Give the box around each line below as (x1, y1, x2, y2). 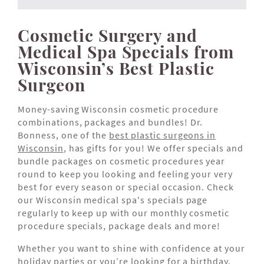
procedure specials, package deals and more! (18, 220, 221, 232)
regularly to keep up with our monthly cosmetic (18, 207, 230, 219)
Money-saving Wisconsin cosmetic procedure (18, 103, 219, 115)
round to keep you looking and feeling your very (18, 168, 233, 180)
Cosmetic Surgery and (18, 24, 198, 47)
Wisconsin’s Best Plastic (18, 57, 215, 80)
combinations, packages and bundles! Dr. (18, 116, 203, 128)
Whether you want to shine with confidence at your (18, 242, 246, 255)
